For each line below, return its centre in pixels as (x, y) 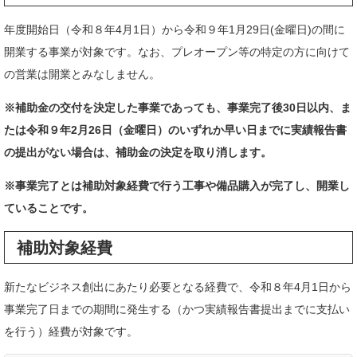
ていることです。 (49, 208)
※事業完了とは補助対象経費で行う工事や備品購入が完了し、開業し (177, 185)
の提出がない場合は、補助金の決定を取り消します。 (138, 152)
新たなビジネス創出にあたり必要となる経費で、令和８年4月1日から (178, 287)
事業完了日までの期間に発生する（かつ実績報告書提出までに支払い (177, 310)
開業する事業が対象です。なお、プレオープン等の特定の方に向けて (177, 51)
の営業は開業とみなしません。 (82, 74)
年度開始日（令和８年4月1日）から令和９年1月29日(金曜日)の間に (175, 29)
